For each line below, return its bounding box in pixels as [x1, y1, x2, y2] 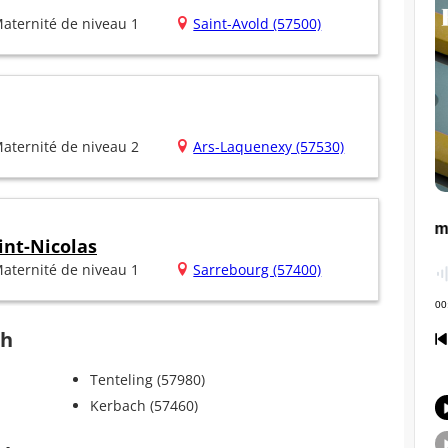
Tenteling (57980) [89, 370, 205, 390]
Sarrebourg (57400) [193, 260, 322, 280]
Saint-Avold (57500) [193, 14, 322, 34]
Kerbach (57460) [89, 396, 198, 416]
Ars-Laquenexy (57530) [193, 137, 345, 157]
